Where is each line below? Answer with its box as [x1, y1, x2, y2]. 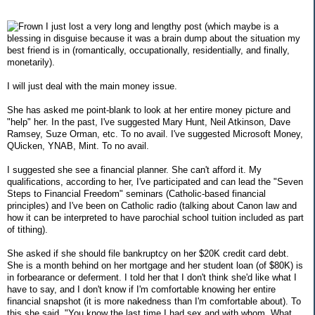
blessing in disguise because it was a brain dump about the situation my [7, 33, 300, 44]
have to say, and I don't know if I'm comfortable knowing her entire [7, 284, 276, 295]
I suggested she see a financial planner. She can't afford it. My [7, 165, 262, 176]
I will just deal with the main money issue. [7, 81, 177, 92]
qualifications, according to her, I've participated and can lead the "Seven [7, 176, 303, 188]
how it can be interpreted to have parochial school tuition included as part [7, 212, 304, 224]
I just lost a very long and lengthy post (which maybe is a [43, 21, 278, 32]
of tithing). [7, 224, 48, 236]
